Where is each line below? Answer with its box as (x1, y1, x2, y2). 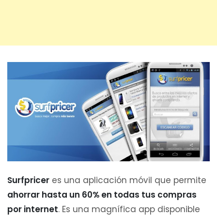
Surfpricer (7, 174, 49, 186)
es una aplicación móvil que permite (49, 174, 206, 186)
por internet (7, 203, 58, 215)
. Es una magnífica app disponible (58, 203, 200, 215)
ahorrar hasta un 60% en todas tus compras (7, 188, 197, 201)
